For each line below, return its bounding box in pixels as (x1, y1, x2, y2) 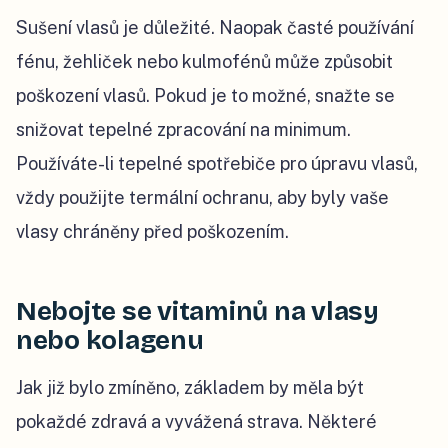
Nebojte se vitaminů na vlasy (16, 296, 379, 328)
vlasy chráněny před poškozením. (16, 221, 289, 243)
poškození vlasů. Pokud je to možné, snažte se (16, 85, 395, 107)
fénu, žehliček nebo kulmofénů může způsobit (16, 51, 393, 73)
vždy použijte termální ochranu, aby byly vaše (16, 187, 389, 209)
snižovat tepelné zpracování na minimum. (16, 119, 351, 141)
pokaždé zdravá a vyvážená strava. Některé (16, 411, 377, 433)
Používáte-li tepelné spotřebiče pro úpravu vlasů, (16, 153, 418, 175)
